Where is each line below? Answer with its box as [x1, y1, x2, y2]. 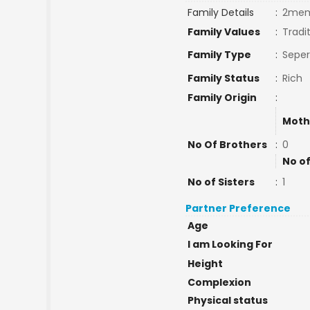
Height [187, 257, 223, 271]
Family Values [187, 25, 260, 39]
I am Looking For [187, 237, 273, 251]
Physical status [187, 293, 268, 307]
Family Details [187, 6, 254, 19]
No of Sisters [187, 175, 255, 189]
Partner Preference [185, 201, 291, 215]
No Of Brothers [187, 138, 267, 152]
